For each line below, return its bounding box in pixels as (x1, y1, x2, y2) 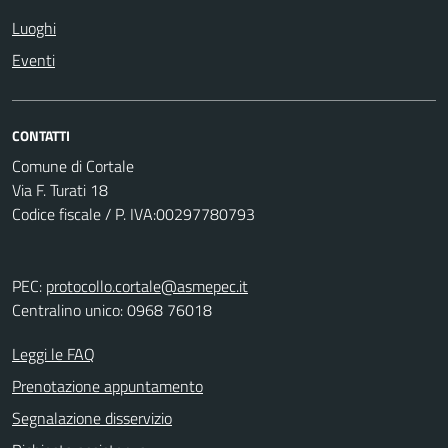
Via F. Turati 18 (12, 178, 108, 202)
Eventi (12, 48, 55, 72)
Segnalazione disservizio (12, 406, 172, 430)
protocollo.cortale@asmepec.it (46, 274, 248, 298)
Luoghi (12, 16, 56, 40)
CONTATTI (12, 125, 70, 146)
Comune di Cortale (12, 154, 134, 178)
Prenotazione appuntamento (12, 374, 203, 398)
